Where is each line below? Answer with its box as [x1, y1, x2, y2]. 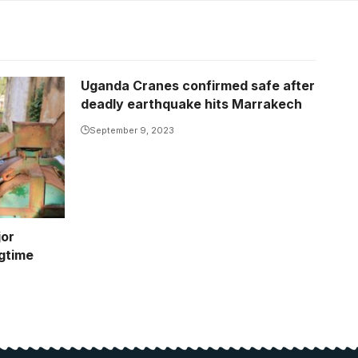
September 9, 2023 [89, 125, 174, 137]
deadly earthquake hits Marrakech [81, 96, 302, 113]
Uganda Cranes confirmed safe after [81, 78, 315, 94]
